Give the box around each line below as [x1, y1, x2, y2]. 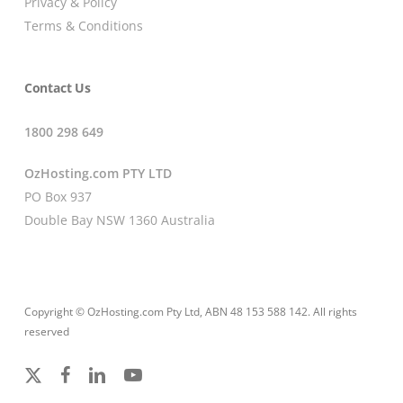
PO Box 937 [23, 188, 92, 206]
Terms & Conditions [23, 17, 143, 35]
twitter [22, 385, 56, 401]
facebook [58, 365, 105, 381]
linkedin [86, 365, 126, 381]
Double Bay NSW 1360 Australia [23, 211, 215, 229]
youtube [122, 365, 164, 381]
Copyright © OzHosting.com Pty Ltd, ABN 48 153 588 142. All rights [23, 304, 357, 320]
